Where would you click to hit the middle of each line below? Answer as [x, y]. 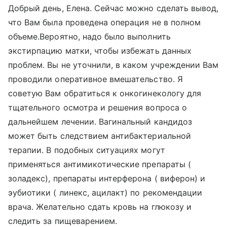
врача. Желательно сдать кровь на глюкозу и [100, 207]
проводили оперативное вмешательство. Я [96, 79]
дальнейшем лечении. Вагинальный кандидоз [100, 122]
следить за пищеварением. [63, 221]
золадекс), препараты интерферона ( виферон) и [107, 178]
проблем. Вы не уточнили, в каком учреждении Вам [113, 65]
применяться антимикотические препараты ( [100, 164]
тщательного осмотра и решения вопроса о [98, 107]
